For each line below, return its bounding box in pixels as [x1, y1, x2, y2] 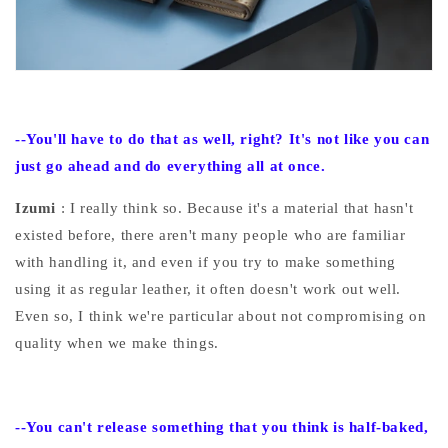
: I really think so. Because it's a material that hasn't [60, 200, 414, 217]
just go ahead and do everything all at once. [15, 158, 326, 175]
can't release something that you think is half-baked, [57, 419, 429, 436]
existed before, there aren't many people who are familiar [15, 227, 406, 244]
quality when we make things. [15, 335, 219, 352]
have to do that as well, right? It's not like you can [71, 131, 430, 148]
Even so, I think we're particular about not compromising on [15, 308, 427, 325]
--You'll [15, 131, 67, 148]
